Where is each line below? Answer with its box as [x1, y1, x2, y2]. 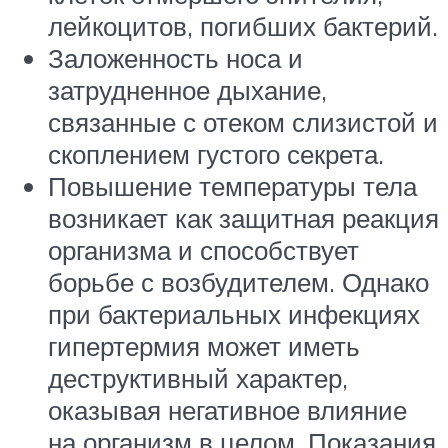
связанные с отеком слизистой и [48, 105, 438, 138]
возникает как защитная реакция [48, 201, 439, 234]
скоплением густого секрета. [48, 137, 384, 170]
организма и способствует [48, 233, 359, 266]
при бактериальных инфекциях [48, 297, 420, 330]
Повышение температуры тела [48, 169, 417, 202]
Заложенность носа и [48, 41, 303, 74]
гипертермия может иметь [48, 329, 360, 362]
